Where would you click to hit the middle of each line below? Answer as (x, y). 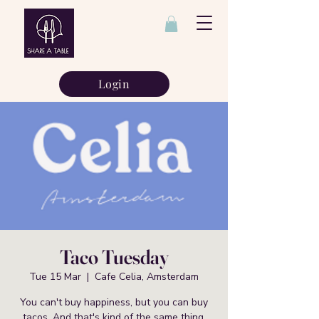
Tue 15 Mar (55, 276)
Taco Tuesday (114, 257)
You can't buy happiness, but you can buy (114, 302)
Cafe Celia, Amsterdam (147, 276)
